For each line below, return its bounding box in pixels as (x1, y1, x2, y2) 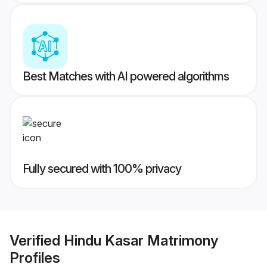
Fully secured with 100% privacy (23, 162, 181, 176)
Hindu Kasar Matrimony (64, 231, 218, 249)
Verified (10, 231, 64, 249)
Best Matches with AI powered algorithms (23, 69, 229, 84)
